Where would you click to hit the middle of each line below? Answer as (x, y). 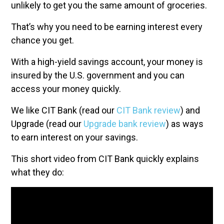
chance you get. (42, 40)
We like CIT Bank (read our (64, 110)
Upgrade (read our (47, 124)
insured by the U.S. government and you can (98, 75)
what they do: (37, 172)
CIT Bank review (148, 110)
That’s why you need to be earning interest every (107, 27)
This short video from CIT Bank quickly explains (105, 159)
